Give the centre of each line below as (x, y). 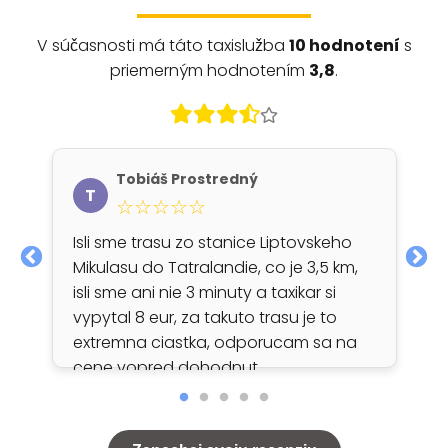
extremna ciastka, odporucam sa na (214, 342)
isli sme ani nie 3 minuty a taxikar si (204, 292)
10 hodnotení (344, 45)
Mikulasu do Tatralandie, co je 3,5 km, (215, 267)
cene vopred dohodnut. (166, 367)
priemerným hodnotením (209, 70)
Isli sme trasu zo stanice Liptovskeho (212, 242)
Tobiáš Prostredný (186, 179)
